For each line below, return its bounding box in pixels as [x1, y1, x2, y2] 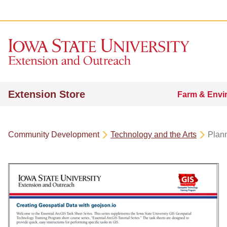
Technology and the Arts [110, 130, 197, 139]
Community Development [8, 130, 99, 139]
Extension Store [8, 89, 85, 100]
